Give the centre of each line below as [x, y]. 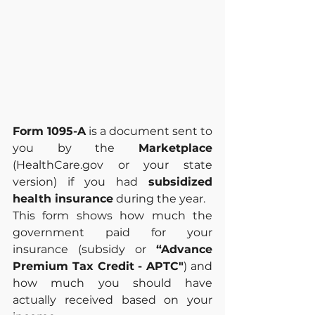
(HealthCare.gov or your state [112, 165]
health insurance [63, 199]
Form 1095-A [49, 131]
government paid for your [112, 233]
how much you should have [112, 283]
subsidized [180, 182]
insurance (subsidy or [84, 250]
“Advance [184, 250]
